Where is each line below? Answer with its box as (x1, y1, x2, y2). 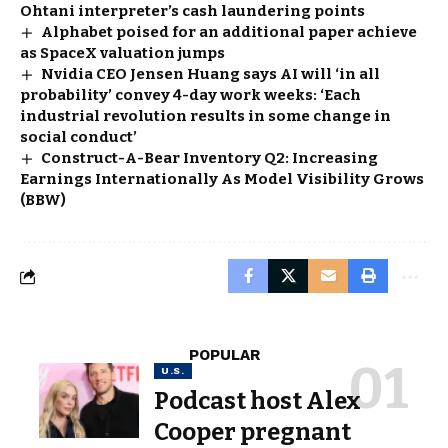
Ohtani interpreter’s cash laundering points (20, 2, 365, 20)
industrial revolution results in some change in (20, 107, 391, 125)
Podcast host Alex (154, 387, 361, 415)
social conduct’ (20, 128, 137, 146)
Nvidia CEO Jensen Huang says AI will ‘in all (41, 65, 381, 83)
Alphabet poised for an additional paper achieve (41, 23, 418, 41)
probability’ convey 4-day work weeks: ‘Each (20, 86, 361, 104)
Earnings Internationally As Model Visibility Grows (20, 170, 424, 188)
